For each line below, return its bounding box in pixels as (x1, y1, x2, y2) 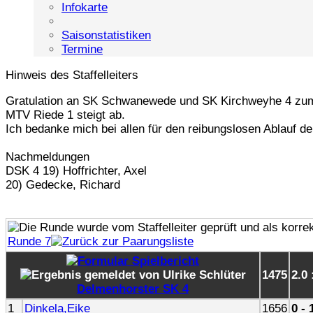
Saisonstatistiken (61, 28, 151, 42)
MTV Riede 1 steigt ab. (6, 108, 125, 122)
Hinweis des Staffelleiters (6, 68, 138, 82)
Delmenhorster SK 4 (77, 282, 189, 296)
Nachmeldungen (6, 150, 89, 163)
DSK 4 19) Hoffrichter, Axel (6, 163, 147, 177)
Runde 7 (7, 234, 51, 248)
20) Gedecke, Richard (6, 177, 120, 191)
